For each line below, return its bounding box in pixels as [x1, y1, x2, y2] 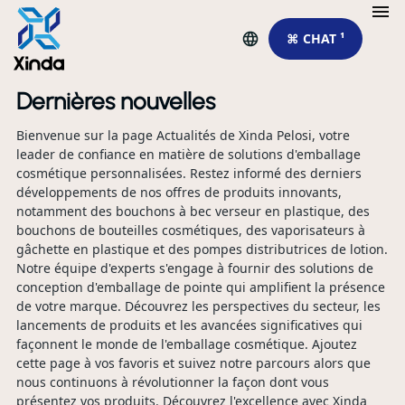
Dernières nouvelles [15, 87, 215, 116]
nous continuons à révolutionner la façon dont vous [15, 373, 329, 391]
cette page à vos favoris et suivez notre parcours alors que [15, 354, 371, 372]
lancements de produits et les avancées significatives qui [15, 316, 363, 334]
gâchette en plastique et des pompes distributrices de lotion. [15, 240, 388, 258]
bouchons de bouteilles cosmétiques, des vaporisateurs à [15, 221, 365, 239]
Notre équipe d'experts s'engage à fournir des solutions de [15, 259, 373, 277]
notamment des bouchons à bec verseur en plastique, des [15, 202, 370, 220]
